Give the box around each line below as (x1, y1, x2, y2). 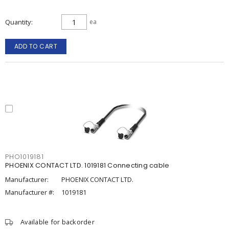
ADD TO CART (14, 42, 58, 51)
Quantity (5, 17, 31, 27)
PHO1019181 (5, 152, 44, 161)
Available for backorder (20, 217, 95, 226)
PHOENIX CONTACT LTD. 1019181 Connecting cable (5, 161, 170, 170)
